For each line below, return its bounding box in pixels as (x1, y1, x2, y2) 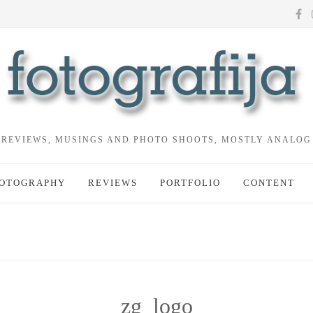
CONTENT (242, 177, 295, 188)
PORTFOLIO (159, 177, 221, 188)
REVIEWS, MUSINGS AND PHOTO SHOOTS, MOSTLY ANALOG (1, 134, 312, 145)
